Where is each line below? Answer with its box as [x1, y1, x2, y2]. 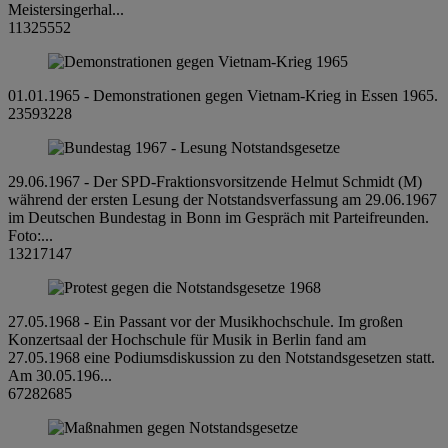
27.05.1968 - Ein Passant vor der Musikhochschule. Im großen [8, 312, 403, 330]
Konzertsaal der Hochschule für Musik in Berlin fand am [8, 330, 366, 348]
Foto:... [8, 226, 53, 244]
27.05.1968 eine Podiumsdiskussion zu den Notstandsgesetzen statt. [8, 348, 435, 366]
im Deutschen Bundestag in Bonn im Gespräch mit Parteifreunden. [8, 208, 429, 226]
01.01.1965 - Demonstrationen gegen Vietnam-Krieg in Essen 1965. [8, 86, 438, 104]
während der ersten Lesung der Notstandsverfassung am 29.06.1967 [8, 190, 437, 208]
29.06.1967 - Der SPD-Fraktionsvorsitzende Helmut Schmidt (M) [8, 172, 422, 190]
